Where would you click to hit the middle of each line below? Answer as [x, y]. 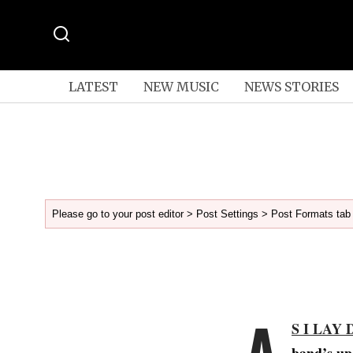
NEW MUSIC [181, 86]
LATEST [93, 86]
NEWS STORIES [291, 86]
